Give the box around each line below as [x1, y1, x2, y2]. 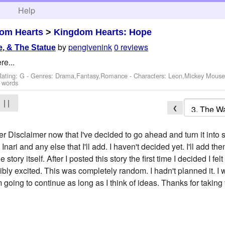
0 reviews [114, 41, 149, 53]
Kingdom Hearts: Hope [54, 27, 152, 37]
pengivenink [68, 41, 113, 53]
